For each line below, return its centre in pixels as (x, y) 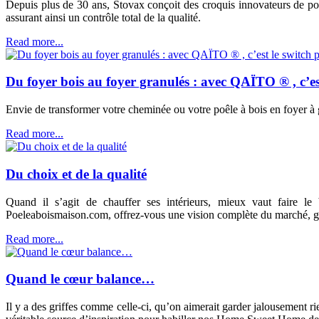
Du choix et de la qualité (76, 174)
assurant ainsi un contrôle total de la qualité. (103, 17)
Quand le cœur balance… (80, 279)
